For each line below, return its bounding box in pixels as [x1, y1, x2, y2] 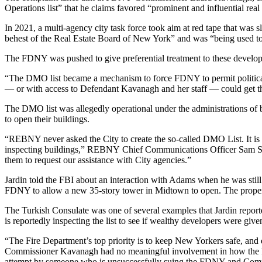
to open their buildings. [5, 113, 89, 124]
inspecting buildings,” [5, 144, 87, 154]
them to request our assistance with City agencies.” [5, 154, 191, 165]
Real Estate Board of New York [54, 33, 171, 43]
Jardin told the [5, 174, 59, 185]
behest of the [5, 33, 54, 43]
